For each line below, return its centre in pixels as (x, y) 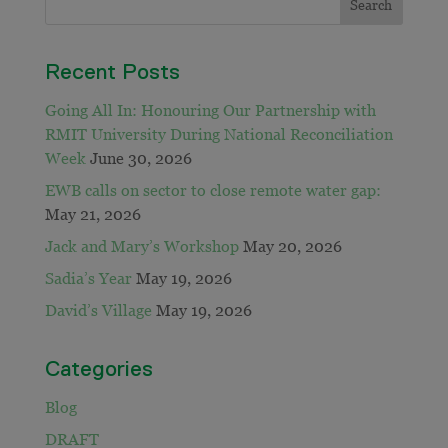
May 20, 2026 (292, 245)
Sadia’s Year (88, 277)
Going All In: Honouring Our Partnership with (210, 109)
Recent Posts (112, 71)
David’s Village (98, 309)
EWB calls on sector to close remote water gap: (212, 189)
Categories (98, 368)
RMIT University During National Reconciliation (218, 133)
